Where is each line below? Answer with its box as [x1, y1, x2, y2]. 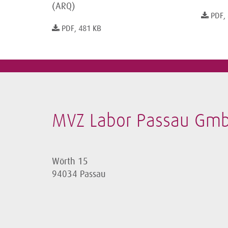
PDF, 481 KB [62, 23, 101, 33]
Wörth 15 [52, 156, 88, 166]
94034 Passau [52, 168, 105, 179]
